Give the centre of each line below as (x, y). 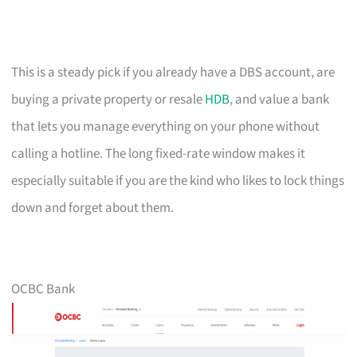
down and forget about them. (93, 208)
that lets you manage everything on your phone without (166, 126)
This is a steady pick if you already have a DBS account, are (173, 72)
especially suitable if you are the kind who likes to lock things (178, 180)
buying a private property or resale (108, 99)
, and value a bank (280, 99)
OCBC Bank (43, 289)
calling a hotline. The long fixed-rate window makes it (159, 153)
